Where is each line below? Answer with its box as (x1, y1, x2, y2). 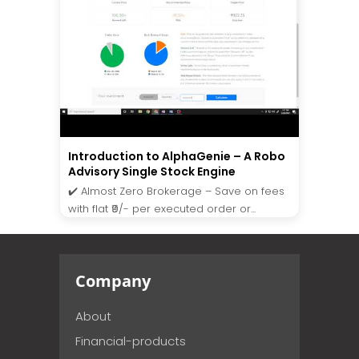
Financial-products (75, 333, 186, 350)
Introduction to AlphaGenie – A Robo (68, 148, 285, 165)
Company (75, 270, 151, 292)
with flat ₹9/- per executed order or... (68, 201, 256, 217)
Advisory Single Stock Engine (68, 163, 236, 180)
